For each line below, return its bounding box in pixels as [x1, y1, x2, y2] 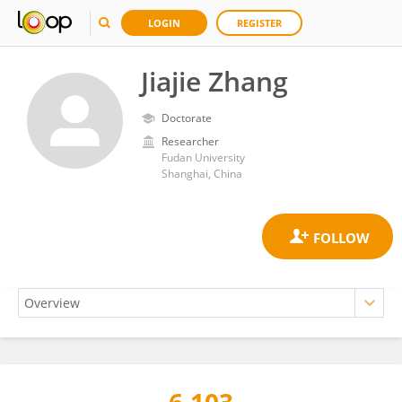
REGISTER [237, 16, 282, 30]
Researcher [162, 134, 219, 149]
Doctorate [162, 110, 212, 126]
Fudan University [162, 150, 245, 165]
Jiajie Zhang [141, 63, 288, 100]
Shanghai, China [162, 166, 242, 181]
